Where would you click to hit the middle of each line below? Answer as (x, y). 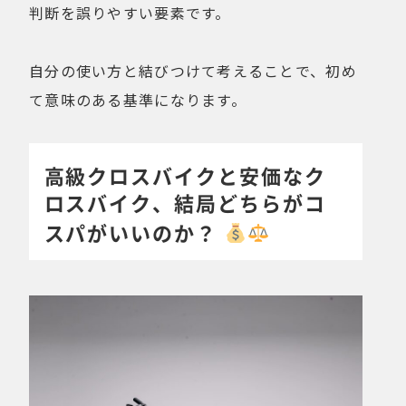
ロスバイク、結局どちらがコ (185, 202)
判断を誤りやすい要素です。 (130, 13)
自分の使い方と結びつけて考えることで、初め (193, 71)
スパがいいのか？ (134, 232)
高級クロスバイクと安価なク (185, 174)
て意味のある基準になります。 (138, 100)
